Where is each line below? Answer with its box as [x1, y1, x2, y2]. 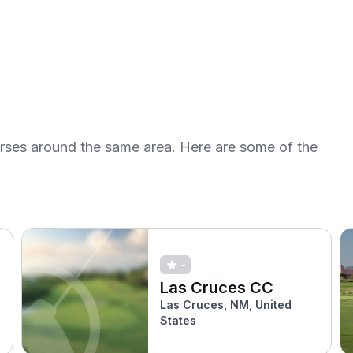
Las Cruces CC [160, 277, 274, 297]
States [160, 313, 197, 327]
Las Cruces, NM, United [160, 297, 292, 311]
